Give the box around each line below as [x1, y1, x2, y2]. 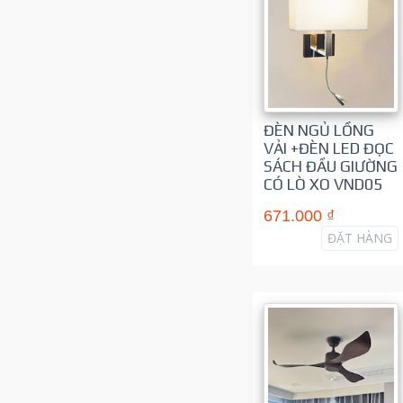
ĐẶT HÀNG [327, 228, 392, 246]
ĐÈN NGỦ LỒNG [263, 121, 374, 139]
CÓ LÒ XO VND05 [263, 175, 382, 193]
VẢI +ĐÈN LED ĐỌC [263, 139, 394, 157]
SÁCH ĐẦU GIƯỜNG [263, 157, 398, 175]
